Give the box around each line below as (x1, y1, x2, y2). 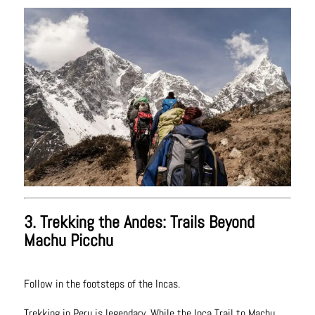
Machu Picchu (23, 229, 113, 252)
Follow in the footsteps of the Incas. (23, 276, 180, 292)
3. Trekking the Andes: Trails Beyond (23, 211, 255, 233)
